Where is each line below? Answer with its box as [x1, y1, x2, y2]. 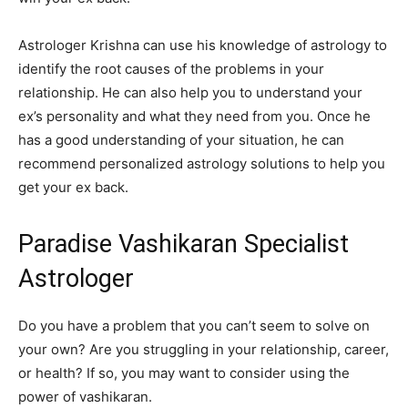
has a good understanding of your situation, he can [18, 131, 344, 149]
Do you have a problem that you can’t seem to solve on [18, 317, 370, 335]
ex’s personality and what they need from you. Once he [18, 107, 371, 126]
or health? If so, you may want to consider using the [18, 364, 350, 382]
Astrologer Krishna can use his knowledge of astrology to [18, 36, 387, 55]
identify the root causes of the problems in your [18, 60, 324, 78]
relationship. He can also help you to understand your [18, 84, 362, 102]
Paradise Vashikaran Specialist [18, 229, 349, 260]
